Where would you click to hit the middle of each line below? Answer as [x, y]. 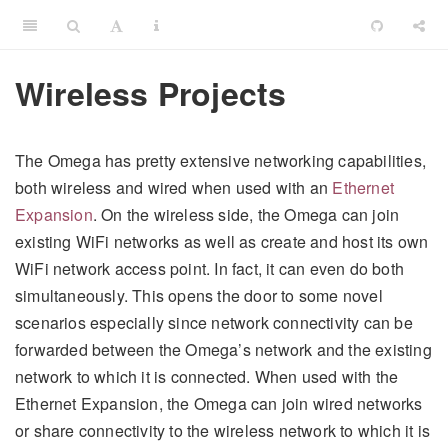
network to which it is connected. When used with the [207, 376]
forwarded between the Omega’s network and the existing [223, 349]
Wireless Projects [151, 92]
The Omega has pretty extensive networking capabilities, [221, 160]
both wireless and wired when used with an [174, 187]
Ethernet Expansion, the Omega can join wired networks [219, 403]
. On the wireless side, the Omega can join [246, 214]
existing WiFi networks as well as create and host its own [222, 241]
